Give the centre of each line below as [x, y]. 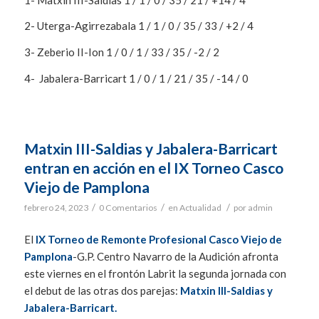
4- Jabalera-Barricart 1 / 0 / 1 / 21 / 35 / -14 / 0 [136, 78]
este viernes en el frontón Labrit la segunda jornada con [155, 274]
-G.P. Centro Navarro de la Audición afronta [175, 257]
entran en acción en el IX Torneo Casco [153, 167]
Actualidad [200, 207]
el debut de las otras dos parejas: [102, 291]
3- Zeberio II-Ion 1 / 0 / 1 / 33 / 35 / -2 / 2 [121, 52]
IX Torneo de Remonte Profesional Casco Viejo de [157, 240]
